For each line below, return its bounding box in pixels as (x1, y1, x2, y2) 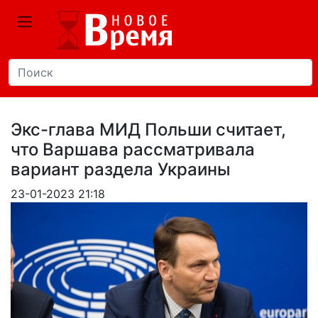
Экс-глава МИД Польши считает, (11, 119, 286, 140)
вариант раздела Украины (11, 159, 239, 180)
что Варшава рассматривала (11, 139, 255, 160)
